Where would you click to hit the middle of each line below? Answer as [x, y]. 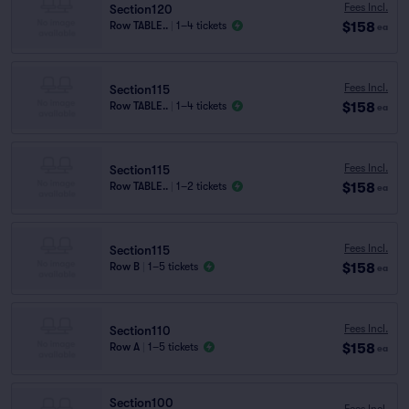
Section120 [141, 9]
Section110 [140, 330]
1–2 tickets [201, 186]
